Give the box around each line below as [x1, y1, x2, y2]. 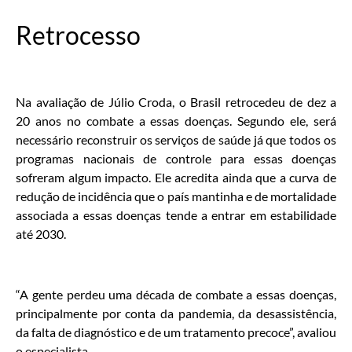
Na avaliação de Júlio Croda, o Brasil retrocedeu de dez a [16, 94, 336, 110]
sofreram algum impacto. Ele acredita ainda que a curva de [16, 170, 336, 185]
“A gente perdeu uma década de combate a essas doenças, [16, 286, 336, 302]
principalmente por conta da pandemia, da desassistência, [16, 305, 336, 321]
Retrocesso [16, 19, 141, 50]
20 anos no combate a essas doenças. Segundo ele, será [16, 113, 336, 129]
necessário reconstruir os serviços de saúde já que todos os [16, 132, 336, 148]
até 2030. [16, 226, 66, 242]
